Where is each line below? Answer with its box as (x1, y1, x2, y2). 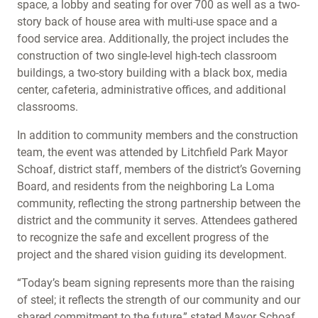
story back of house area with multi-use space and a (17, 15, 278, 28)
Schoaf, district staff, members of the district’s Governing (17, 163, 301, 176)
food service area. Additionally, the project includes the (17, 32, 288, 45)
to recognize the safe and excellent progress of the (17, 231, 268, 244)
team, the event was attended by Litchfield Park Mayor (17, 146, 287, 159)
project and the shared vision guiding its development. (17, 248, 290, 261)
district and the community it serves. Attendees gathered (17, 214, 297, 227)
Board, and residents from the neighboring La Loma (17, 180, 275, 193)
